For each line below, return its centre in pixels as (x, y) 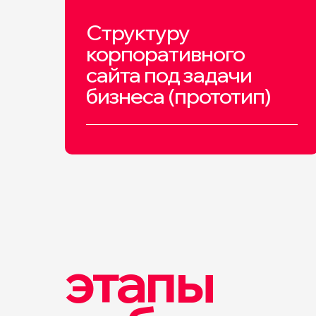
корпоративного (165, 54)
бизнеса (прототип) (178, 96)
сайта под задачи (169, 75)
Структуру (138, 32)
